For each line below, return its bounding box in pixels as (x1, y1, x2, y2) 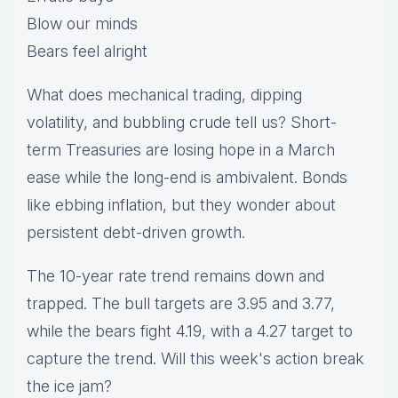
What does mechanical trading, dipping (27, 85, 302, 105)
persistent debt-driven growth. (27, 223, 245, 243)
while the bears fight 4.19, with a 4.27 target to (27, 322, 353, 341)
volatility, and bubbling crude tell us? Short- (27, 113, 337, 132)
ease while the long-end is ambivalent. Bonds (27, 168, 347, 187)
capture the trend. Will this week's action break (27, 349, 364, 369)
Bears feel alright (27, 42, 147, 61)
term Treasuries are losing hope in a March (27, 140, 335, 160)
